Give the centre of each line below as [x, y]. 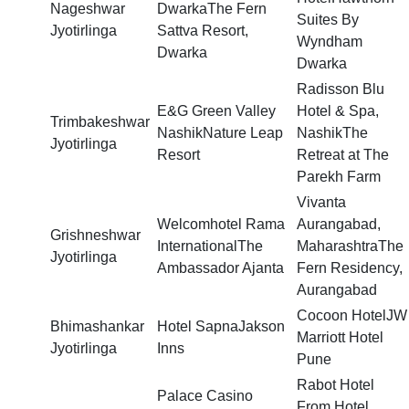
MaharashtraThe [350, 246]
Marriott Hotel [340, 338]
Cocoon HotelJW [352, 316]
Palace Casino [205, 396]
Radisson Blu [341, 89]
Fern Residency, [350, 268]
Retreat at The [343, 155]
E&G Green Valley [216, 111]
